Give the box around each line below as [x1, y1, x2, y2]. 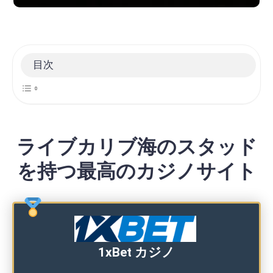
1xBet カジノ [98, 245, 175, 260]
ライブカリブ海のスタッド [16, 135, 257, 159]
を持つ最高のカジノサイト [16, 160, 257, 183]
